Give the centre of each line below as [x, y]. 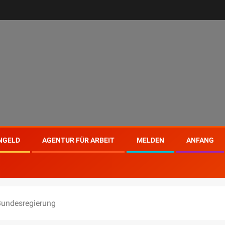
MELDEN [150, 140]
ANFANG [200, 140]
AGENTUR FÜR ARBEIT [78, 140]
